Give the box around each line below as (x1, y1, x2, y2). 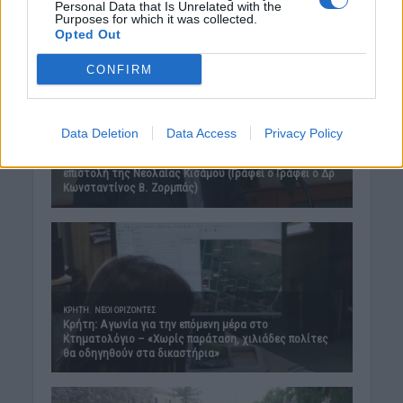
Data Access (166, 126, 237, 140)
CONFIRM (85, 62, 153, 76)
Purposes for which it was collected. (55, 12, 257, 26)
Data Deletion (60, 126, 139, 140)
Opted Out (55, 27, 121, 41)
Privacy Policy (264, 126, 343, 140)
